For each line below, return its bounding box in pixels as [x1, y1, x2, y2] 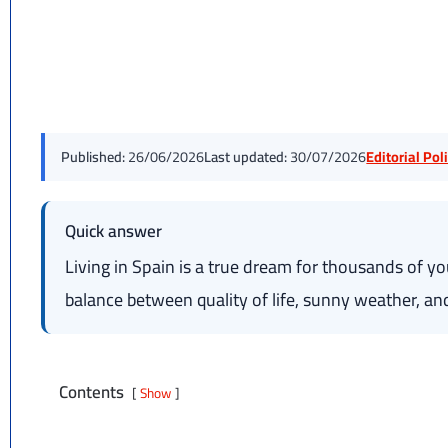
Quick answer [65, 214, 163, 247]
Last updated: [204, 142, 288, 170]
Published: [61, 142, 126, 170]
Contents [59, 375, 125, 408]
